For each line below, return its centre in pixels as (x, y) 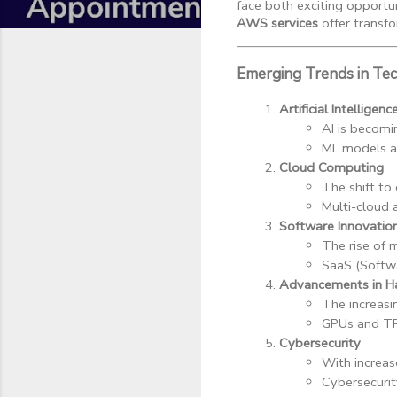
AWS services (277, 23)
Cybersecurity (320, 343)
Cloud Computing (331, 168)
